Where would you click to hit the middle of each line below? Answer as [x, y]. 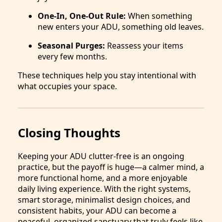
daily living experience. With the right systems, [104, 189]
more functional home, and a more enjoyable [103, 178]
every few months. [72, 57]
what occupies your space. [67, 86]
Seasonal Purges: [71, 46]
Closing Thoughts [69, 133]
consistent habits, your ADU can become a [97, 211]
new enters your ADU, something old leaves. [121, 27]
